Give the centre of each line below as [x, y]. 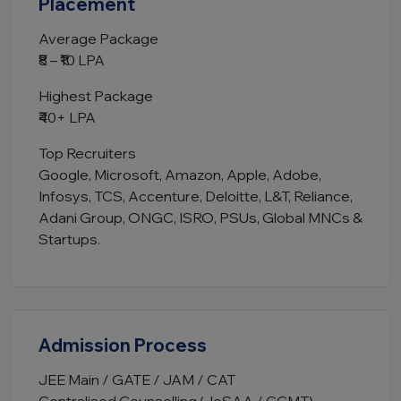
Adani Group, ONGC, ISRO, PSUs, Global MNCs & [200, 218]
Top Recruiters [87, 153]
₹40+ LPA [67, 117]
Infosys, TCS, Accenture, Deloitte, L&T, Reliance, [196, 196]
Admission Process [123, 345]
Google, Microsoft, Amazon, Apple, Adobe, [180, 175]
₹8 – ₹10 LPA [72, 60]
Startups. [69, 239]
